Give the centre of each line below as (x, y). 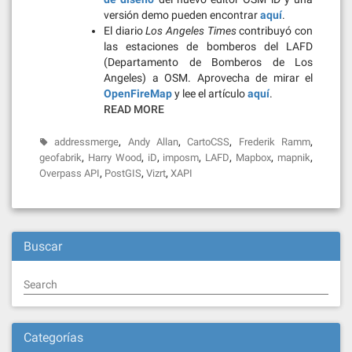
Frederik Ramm (275, 142)
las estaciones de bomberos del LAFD (208, 46)
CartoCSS (209, 142)
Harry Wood (114, 158)
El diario (125, 31)
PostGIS (123, 173)
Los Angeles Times (191, 31)
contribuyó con (275, 31)
